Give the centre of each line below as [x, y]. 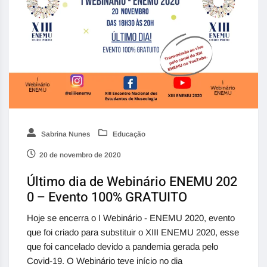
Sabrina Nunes [65, 134]
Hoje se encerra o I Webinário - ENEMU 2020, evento [131, 218]
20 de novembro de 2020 [80, 155]
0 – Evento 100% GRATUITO [107, 198]
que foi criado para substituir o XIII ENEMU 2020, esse [133, 232]
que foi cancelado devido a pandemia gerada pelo [122, 247]
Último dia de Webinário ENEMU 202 [132, 182]
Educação [128, 134]
